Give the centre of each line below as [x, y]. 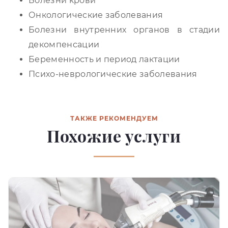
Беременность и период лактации [104, 59]
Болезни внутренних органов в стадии [124, 30]
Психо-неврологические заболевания [113, 74]
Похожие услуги [114, 136]
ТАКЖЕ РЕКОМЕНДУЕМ [114, 118]
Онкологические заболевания [96, 15]
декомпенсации [64, 44]
